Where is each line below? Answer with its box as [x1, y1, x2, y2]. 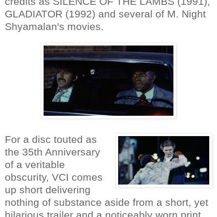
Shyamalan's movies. [5, 20, 104, 32]
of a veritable [5, 158, 65, 170]
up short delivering [5, 184, 91, 195]
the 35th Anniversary [5, 146, 100, 157]
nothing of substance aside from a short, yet [5, 196, 208, 208]
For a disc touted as [5, 133, 97, 145]
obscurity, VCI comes [5, 171, 103, 183]
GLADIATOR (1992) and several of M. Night [5, 8, 206, 19]
